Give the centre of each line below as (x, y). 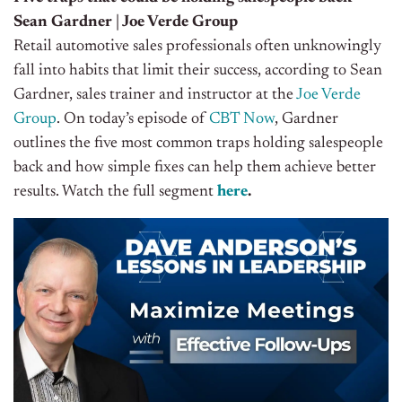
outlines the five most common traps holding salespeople (198, 144)
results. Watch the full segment (114, 192)
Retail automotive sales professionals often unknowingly (197, 47)
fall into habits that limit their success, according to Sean (198, 71)
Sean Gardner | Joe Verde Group (126, 23)
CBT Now (242, 120)
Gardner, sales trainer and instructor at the (155, 96)
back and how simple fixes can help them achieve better (195, 168)
